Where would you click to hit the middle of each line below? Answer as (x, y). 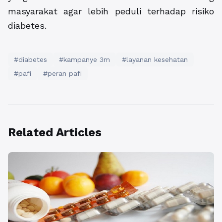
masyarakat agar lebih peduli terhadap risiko (111, 11)
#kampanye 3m (84, 60)
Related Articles (55, 133)
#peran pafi (62, 74)
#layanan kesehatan (155, 60)
